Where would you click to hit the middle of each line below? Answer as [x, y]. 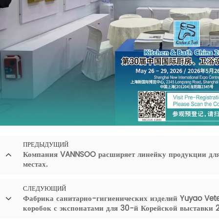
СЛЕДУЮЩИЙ [44, 189]
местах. [35, 164]
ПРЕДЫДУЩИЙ [46, 145]
